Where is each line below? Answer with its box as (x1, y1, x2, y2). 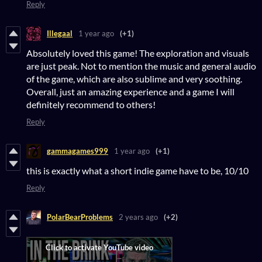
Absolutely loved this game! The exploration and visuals (26, 47, 249, 58)
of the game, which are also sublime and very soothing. (26, 73, 242, 84)
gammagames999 (47, 146, 108, 156)
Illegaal (47, 29, 73, 39)
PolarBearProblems (47, 212, 113, 222)
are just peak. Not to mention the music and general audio (26, 60, 256, 71)
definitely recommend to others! (26, 98, 156, 110)
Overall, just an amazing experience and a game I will (26, 85, 235, 97)
